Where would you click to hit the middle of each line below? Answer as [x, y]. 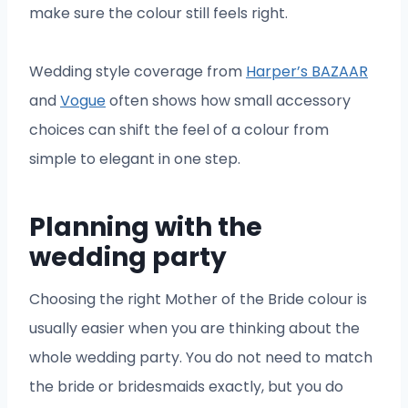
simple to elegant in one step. [135, 159]
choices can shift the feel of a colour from [179, 130]
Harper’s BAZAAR [307, 72]
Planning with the [146, 228]
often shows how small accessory [228, 101]
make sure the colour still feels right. [158, 14]
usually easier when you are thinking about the [194, 329]
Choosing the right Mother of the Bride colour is [198, 300]
